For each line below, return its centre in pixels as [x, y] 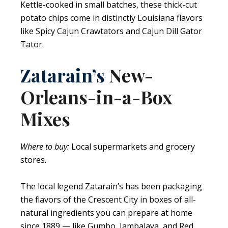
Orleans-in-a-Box [96, 97]
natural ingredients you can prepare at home [106, 212]
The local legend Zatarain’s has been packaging [111, 186]
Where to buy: [45, 146]
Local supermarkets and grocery [132, 146]
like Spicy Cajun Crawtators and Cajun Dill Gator [111, 31]
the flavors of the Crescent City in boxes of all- [108, 199]
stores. [33, 160]
